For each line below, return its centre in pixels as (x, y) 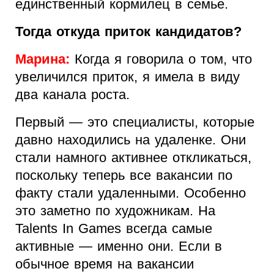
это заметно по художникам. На (115, 211)
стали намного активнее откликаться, (133, 158)
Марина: (45, 59)
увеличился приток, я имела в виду (128, 77)
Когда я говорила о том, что (163, 59)
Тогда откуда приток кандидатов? (128, 32)
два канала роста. (72, 95)
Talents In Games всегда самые (114, 229)
